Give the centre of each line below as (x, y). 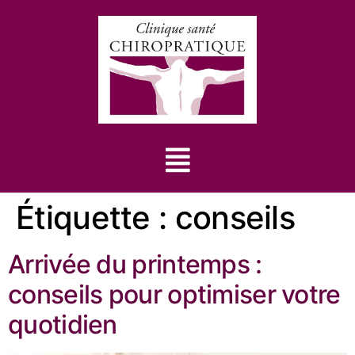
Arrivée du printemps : (135, 264)
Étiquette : (95, 217)
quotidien (63, 324)
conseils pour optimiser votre (174, 294)
